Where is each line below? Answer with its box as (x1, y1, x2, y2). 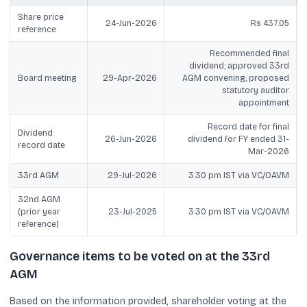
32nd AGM (17, 194, 60, 204)
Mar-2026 (247, 146, 289, 156)
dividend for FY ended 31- (187, 134, 289, 144)
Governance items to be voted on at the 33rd (10, 249, 270, 264)
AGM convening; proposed (182, 73, 289, 83)
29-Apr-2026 (102, 73, 157, 83)
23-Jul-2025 (108, 206, 157, 217)
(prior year (17, 206, 60, 217)
